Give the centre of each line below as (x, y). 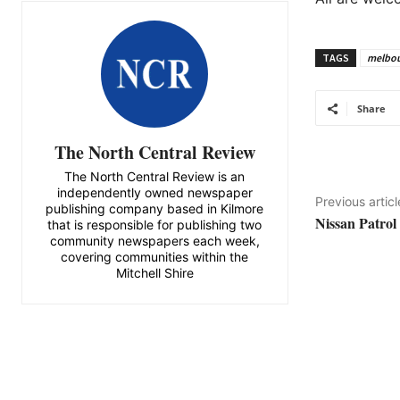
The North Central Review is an (155, 176)
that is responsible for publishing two (155, 224)
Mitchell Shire (154, 272)
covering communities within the (155, 256)
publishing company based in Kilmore (155, 208)
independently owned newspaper (154, 192)
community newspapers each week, (154, 240)
